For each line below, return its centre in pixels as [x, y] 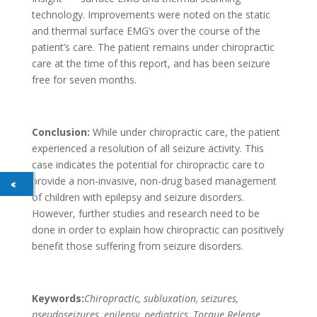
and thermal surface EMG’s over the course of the [146, 31]
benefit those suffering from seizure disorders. [137, 246]
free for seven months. [84, 80]
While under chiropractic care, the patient [186, 132]
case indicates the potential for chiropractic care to [148, 165]
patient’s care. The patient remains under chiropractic [153, 47]
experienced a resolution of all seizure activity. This [148, 148]
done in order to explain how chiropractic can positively [157, 230]
